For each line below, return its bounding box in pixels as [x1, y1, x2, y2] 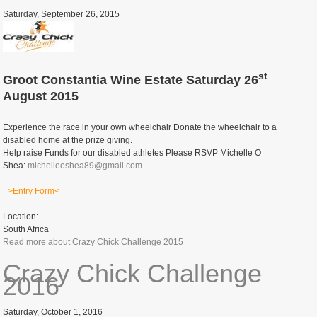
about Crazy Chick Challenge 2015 [46, 236, 184, 247]
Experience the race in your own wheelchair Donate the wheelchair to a [3, 122, 277, 132]
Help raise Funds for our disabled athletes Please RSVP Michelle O [3, 147, 262, 158]
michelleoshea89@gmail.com [28, 160, 143, 171]
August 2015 [3, 88, 79, 103]
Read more [3, 236, 47, 247]
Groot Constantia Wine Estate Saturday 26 [3, 72, 259, 87]
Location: [3, 211, 41, 221]
